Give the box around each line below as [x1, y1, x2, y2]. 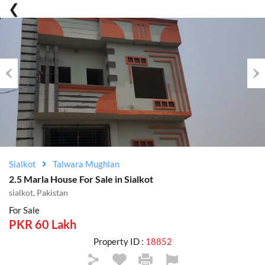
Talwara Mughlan [53, 159, 119, 169]
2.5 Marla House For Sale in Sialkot [9, 173, 153, 185]
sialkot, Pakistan [9, 188, 68, 198]
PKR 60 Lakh [9, 217, 76, 231]
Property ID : [93, 236, 146, 247]
